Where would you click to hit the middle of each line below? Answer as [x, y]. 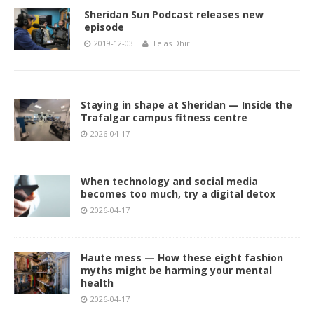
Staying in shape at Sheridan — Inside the [186, 105]
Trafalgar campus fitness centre [164, 117]
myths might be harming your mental [176, 270]
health [98, 283]
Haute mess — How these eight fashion [182, 258]
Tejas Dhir [171, 43]
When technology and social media [169, 181]
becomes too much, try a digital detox [178, 194]
